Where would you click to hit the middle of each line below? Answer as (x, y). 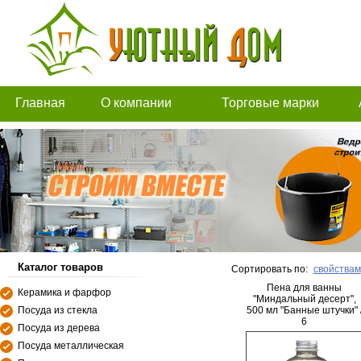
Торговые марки (270, 103)
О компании (136, 103)
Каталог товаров (60, 267)
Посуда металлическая (71, 346)
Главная (40, 103)
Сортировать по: (270, 269)
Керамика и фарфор (64, 293)
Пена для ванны (304, 288)
